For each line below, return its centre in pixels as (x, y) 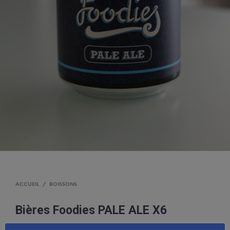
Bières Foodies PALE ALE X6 (91, 210)
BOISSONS (63, 184)
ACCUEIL (27, 184)
